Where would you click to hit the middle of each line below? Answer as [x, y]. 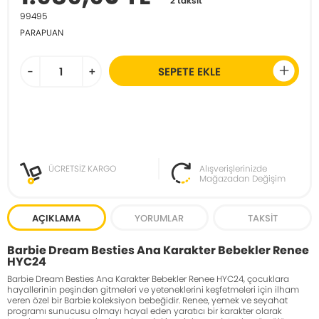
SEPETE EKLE [190, 72]
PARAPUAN [42, 32]
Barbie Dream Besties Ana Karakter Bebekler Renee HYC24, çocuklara [148, 279]
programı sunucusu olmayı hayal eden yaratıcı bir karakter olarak [145, 311]
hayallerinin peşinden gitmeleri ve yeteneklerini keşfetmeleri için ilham [153, 289]
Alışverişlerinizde [233, 168]
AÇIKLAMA [57, 218]
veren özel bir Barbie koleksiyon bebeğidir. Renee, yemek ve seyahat [147, 300]
